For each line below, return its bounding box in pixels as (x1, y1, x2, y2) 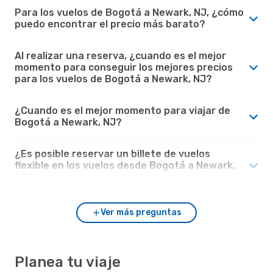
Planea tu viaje (15, 253, 121, 271)
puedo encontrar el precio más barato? (15, 18, 205, 30)
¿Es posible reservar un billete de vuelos (15, 147, 210, 160)
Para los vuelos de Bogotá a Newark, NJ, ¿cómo (15, 6, 244, 18)
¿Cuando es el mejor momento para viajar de (15, 104, 230, 116)
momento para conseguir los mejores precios (15, 61, 233, 73)
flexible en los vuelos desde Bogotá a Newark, (15, 159, 235, 171)
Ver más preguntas (100, 207, 182, 218)
